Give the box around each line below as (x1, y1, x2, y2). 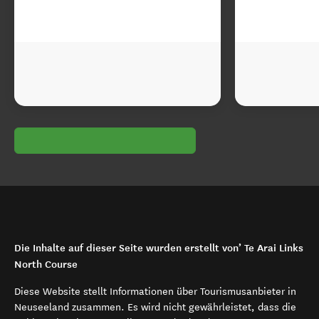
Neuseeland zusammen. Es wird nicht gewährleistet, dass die (14, 301, 296, 313)
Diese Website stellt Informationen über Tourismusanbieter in (14, 286, 296, 298)
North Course (14, 258, 78, 271)
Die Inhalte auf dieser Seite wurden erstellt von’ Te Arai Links (14, 241, 303, 254)
